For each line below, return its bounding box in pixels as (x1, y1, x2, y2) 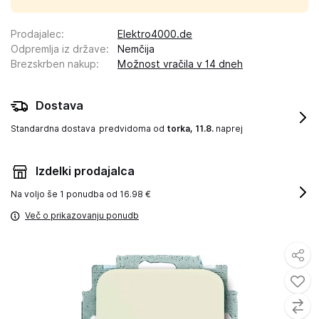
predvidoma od (99, 123, 167, 134)
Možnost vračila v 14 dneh (117, 58, 243, 70)
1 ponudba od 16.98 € (60, 189, 151, 199)
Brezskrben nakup (11, 58, 96, 70)
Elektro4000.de (117, 28, 192, 40)
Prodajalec (11, 28, 61, 40)
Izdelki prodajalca (36, 164, 135, 178)
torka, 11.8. (167, 123, 214, 134)
